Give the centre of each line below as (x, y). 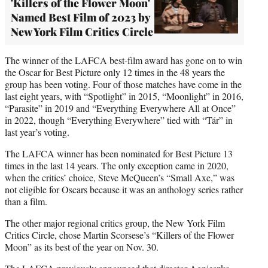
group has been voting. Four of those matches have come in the (123, 84)
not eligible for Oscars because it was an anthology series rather (124, 189)
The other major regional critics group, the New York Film (115, 223)
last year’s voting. (37, 132)
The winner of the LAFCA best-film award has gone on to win (124, 60)
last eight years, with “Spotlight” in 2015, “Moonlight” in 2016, (124, 96)
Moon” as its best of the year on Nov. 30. (82, 246)
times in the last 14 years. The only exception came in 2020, (117, 165)
